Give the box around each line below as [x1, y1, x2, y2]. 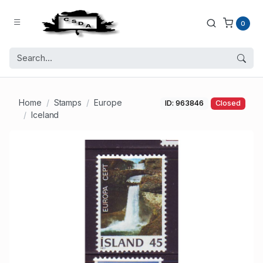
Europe [94, 97, 122, 108]
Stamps [53, 97, 82, 108]
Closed [215, 99, 241, 108]
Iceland [31, 110, 59, 120]
